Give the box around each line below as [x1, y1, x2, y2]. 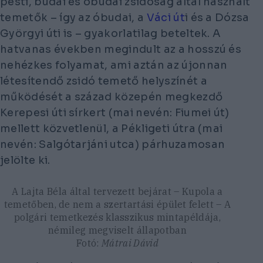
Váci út [144, 11, 185, 24]
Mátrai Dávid [102, 237, 159, 249]
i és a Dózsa [184, 11, 249, 24]
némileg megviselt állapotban [48, 224, 187, 237]
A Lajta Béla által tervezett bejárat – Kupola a [12, 186, 223, 198]
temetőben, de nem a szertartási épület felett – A [4, 198, 231, 211]
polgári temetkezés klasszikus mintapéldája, [14, 211, 221, 224]
